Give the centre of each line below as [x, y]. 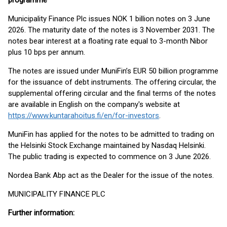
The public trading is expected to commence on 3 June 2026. [109, 157]
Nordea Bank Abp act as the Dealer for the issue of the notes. [111, 175]
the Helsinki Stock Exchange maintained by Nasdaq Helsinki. [107, 145]
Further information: [41, 213]
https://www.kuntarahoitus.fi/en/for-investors [84, 116]
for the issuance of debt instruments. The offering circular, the [112, 82]
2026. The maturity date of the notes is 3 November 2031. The [111, 30]
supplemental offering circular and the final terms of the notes [112, 93]
